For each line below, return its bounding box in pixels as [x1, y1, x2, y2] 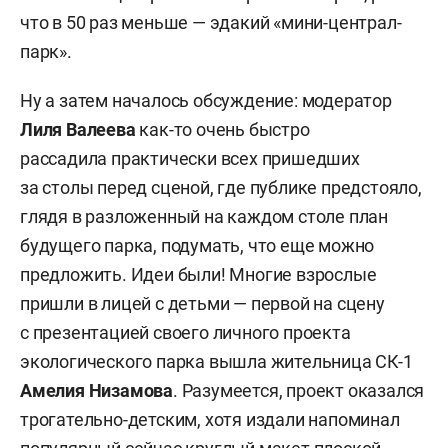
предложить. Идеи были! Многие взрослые [20, 264, 377, 286]
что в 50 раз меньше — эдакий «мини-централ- [20, 12, 402, 34]
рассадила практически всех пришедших [20, 148, 360, 170]
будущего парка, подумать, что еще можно [20, 235, 375, 257]
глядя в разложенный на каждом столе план [20, 206, 388, 228]
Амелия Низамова [20, 380, 173, 402]
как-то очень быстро [139, 119, 310, 141]
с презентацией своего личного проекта [20, 322, 351, 344]
